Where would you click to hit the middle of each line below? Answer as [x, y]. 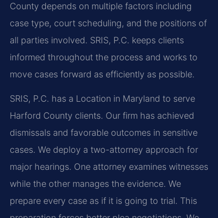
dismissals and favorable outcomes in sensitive [104, 132]
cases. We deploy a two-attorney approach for [104, 149]
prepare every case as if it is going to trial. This [103, 200]
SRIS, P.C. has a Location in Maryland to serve [102, 98]
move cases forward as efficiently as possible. [102, 74]
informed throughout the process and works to [104, 57]
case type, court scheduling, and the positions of [108, 23]
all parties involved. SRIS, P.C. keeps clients [97, 40]
